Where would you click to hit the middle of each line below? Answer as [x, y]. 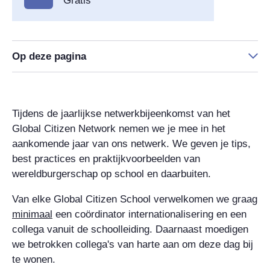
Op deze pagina [49, 56]
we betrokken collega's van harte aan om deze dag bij [133, 244]
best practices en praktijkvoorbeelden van [106, 159]
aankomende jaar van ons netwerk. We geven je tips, [131, 143]
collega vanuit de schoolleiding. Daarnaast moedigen [130, 229]
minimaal [32, 214]
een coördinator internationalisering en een [149, 214]
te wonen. [34, 259]
